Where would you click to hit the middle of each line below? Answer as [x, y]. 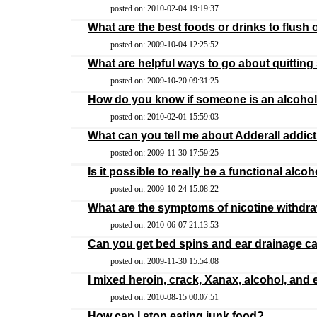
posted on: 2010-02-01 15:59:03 [165, 117]
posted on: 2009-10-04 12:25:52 [165, 45]
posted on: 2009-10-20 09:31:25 [165, 81]
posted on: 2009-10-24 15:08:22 [165, 189]
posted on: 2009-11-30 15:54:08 [165, 261]
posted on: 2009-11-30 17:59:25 [165, 153]
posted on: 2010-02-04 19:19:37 [165, 8]
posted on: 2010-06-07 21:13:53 [165, 225]
